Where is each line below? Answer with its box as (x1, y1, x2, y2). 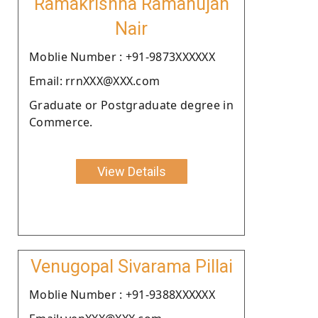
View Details (97, 163, 166, 179)
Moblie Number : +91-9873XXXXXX (29, 48, 215, 65)
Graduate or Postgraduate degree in (29, 97, 234, 113)
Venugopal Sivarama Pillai (30, 256, 233, 277)
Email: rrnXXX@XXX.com (29, 72, 160, 89)
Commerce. (29, 114, 93, 130)
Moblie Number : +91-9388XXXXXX (29, 286, 215, 302)
